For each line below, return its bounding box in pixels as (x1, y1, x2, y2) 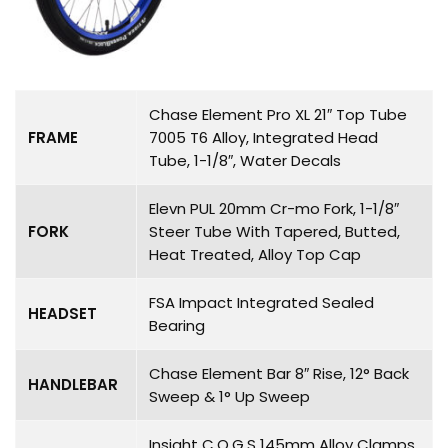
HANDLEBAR (28, 373, 118, 395)
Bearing (149, 314, 205, 336)
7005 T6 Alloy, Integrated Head (149, 126, 378, 148)
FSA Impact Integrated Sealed (149, 291, 374, 313)
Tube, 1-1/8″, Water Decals (149, 149, 341, 171)
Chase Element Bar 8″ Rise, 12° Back (149, 362, 409, 384)
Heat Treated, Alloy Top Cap (149, 243, 361, 265)
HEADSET (28, 302, 97, 324)
